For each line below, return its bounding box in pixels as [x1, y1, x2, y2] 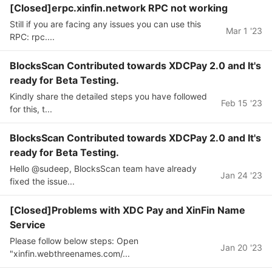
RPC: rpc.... [10, 32, 55, 42]
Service [10, 219, 46, 231]
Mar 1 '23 [226, 25, 262, 36]
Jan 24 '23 [220, 169, 262, 180]
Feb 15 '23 [221, 97, 262, 108]
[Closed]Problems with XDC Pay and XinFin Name [10, 204, 245, 216]
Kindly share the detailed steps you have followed [10, 91, 207, 101]
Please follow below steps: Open [10, 236, 138, 246]
